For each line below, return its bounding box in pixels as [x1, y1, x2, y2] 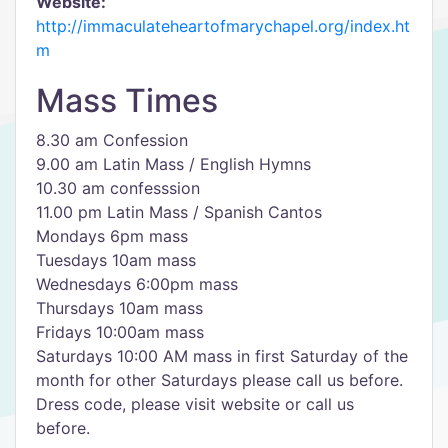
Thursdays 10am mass [36, 298, 203, 318]
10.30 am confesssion [36, 178, 200, 198]
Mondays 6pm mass [36, 226, 188, 246]
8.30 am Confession [36, 130, 188, 150]
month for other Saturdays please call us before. [36, 370, 403, 390]
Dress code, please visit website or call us [36, 394, 354, 414]
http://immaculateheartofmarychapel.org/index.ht [36, 16, 410, 36]
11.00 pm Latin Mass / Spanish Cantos [36, 202, 322, 222]
